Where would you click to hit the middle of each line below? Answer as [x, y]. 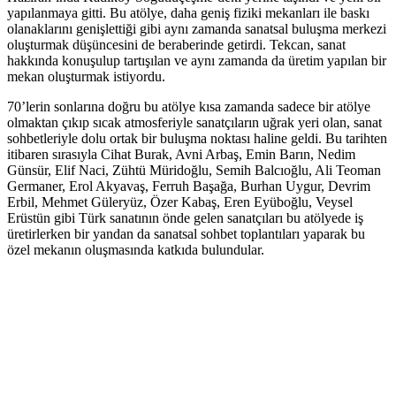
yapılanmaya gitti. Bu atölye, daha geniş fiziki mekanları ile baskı [188, 13]
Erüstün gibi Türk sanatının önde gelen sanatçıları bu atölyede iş [185, 218]
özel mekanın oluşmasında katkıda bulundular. [136, 250]
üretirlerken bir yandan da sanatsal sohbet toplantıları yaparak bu [186, 234]
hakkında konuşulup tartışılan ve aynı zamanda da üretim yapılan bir [197, 61]
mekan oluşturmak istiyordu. [86, 77]
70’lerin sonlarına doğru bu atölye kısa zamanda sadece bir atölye [189, 107]
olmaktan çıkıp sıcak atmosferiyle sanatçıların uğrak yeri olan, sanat [194, 123]
